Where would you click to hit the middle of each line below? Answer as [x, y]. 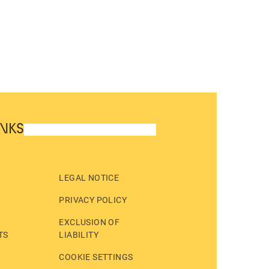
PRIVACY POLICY [93, 200]
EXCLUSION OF [89, 222]
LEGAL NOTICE [89, 178]
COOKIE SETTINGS [96, 257]
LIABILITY [79, 235]
